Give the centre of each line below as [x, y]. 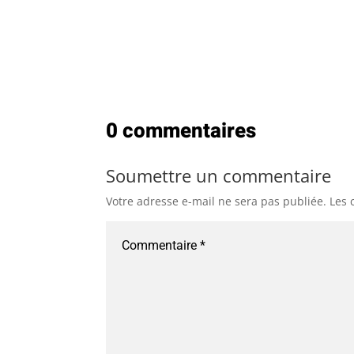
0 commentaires [181, 131]
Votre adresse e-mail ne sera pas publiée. [217, 201]
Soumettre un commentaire [219, 175]
